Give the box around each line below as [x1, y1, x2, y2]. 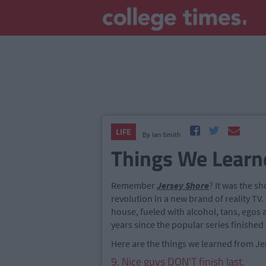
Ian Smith [151, 130, 180, 139]
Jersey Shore [157, 179, 209, 191]
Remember [111, 179, 157, 191]
